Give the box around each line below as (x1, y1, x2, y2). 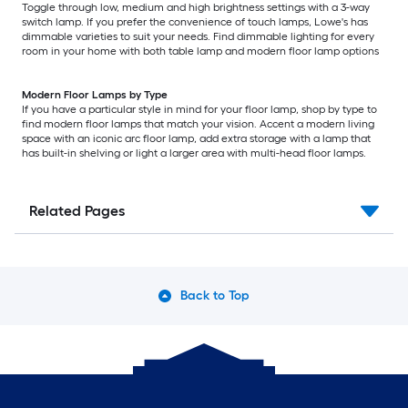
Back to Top (179, 288, 250, 304)
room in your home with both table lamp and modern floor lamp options (22, 45, 384, 58)
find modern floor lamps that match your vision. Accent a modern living (22, 117, 374, 131)
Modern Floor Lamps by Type (22, 88, 168, 102)
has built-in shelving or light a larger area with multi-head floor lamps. (22, 147, 372, 160)
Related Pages (29, 202, 125, 220)
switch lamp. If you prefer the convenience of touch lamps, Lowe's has (22, 15, 368, 29)
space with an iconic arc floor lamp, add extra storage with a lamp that (22, 132, 371, 146)
